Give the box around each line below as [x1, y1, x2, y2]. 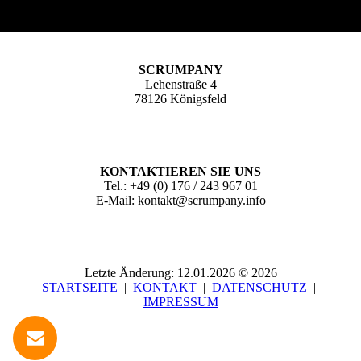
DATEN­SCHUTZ [212, 280, 307, 294]
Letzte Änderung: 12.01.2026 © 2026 [84, 265, 277, 280]
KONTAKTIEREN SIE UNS [100, 164, 261, 178]
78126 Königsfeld [135, 91, 226, 106]
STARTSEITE [42, 280, 118, 294]
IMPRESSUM [143, 294, 218, 309]
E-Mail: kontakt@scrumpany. [95, 193, 246, 207]
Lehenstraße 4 [144, 77, 217, 91]
